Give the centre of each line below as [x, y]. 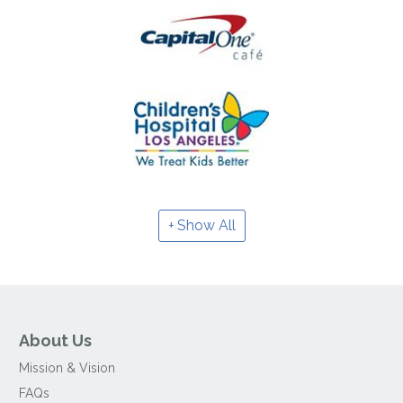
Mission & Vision [67, 368]
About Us [56, 341]
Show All [206, 226]
